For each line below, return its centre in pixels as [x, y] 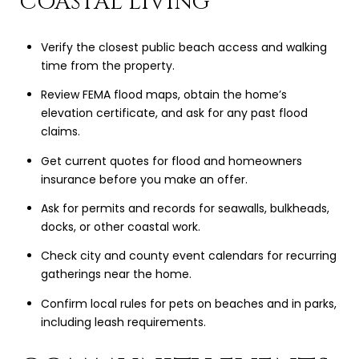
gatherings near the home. [116, 274]
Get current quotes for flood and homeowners [171, 161]
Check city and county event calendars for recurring [188, 256]
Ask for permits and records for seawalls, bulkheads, [185, 208]
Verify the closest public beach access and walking [184, 48]
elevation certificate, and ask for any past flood [174, 113]
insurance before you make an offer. [144, 179]
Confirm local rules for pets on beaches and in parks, [188, 303]
